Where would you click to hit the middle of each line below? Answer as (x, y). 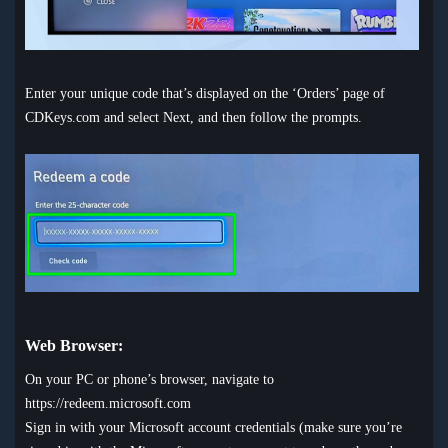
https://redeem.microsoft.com (108, 404)
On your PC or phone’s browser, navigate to (149, 380)
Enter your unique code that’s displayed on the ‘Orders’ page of (205, 93)
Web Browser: (74, 346)
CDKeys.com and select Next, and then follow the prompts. (193, 117)
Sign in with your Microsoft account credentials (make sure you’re (213, 428)
